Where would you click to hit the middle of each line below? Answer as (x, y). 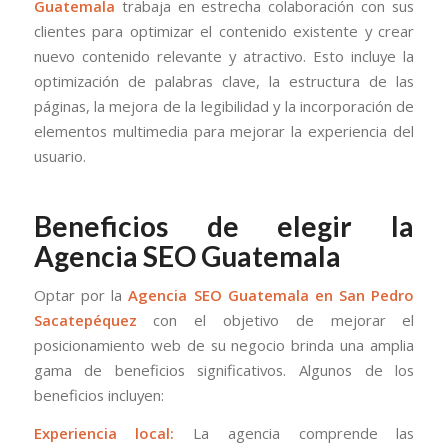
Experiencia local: (104, 433)
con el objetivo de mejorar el (275, 320)
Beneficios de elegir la (224, 225)
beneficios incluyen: (98, 395)
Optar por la (81, 295)
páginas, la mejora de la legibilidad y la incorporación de (224, 105)
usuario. (59, 155)
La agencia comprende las (294, 433)
